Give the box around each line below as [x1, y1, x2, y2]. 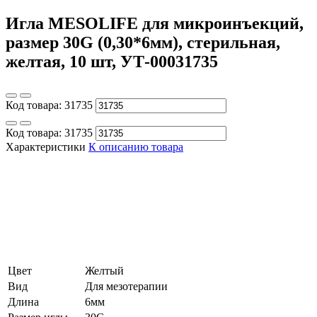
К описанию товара [88, 140, 183, 153]
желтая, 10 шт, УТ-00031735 [6, 52, 218, 71]
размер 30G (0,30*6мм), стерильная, [6, 33, 280, 52]
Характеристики [6, 140, 86, 153]
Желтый [85, 264, 124, 277]
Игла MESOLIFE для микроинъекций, [6, 13, 304, 33]
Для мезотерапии [85, 279, 168, 292]
